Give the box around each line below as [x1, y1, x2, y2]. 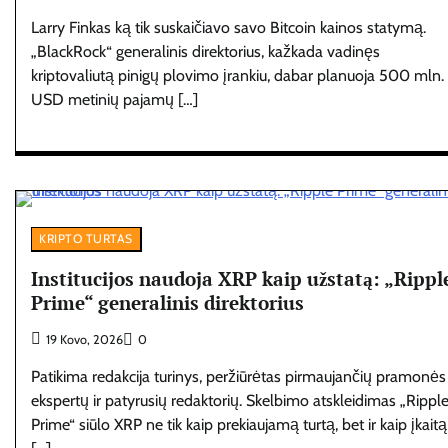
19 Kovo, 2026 [46, 332, 123, 348]
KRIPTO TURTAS [39, 230, 133, 246]
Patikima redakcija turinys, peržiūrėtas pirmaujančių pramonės [31, 367, 446, 387]
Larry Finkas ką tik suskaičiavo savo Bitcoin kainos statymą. [31, 17, 426, 37]
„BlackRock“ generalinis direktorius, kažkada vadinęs [31, 41, 380, 61]
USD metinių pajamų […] [31, 89, 198, 109]
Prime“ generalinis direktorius [31, 290, 304, 316]
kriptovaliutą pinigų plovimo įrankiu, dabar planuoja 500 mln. [31, 65, 444, 85]
